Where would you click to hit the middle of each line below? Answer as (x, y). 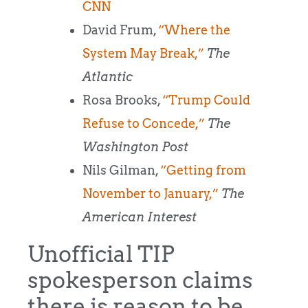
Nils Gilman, (121, 170)
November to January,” (151, 194)
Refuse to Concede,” (144, 124)
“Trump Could (206, 100)
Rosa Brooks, (122, 100)
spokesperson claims (140, 280)
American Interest (140, 217)
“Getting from (203, 170)
